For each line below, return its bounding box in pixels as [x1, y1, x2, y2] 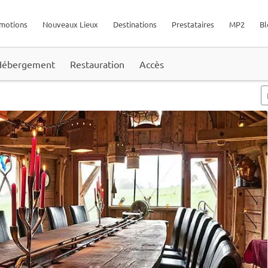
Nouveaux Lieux [42, 19, 98, 29]
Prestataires [172, 19, 214, 29]
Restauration [70, 58, 124, 70]
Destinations [113, 19, 157, 29]
